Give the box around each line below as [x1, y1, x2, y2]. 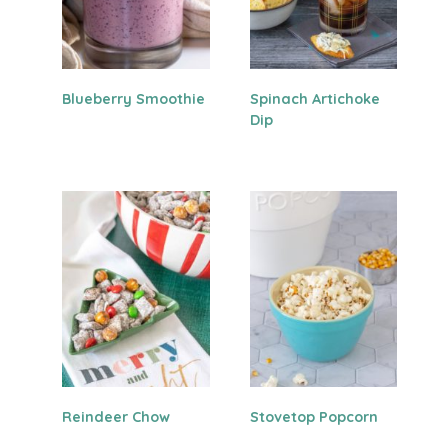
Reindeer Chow [62, 407, 171, 426]
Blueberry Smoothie [62, 89, 206, 108]
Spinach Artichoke [249, 89, 380, 108]
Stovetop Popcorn [249, 407, 378, 426]
